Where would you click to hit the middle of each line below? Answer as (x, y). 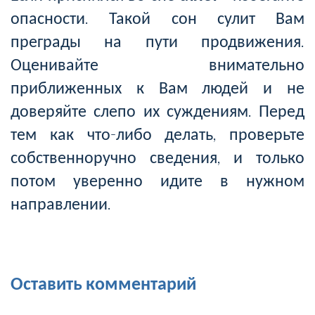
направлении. (61, 203)
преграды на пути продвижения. (157, 41)
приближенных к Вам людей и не (157, 87)
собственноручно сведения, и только (157, 157)
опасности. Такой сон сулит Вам (157, 18)
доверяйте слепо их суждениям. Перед (157, 110)
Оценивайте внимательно (157, 64)
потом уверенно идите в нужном (157, 180)
